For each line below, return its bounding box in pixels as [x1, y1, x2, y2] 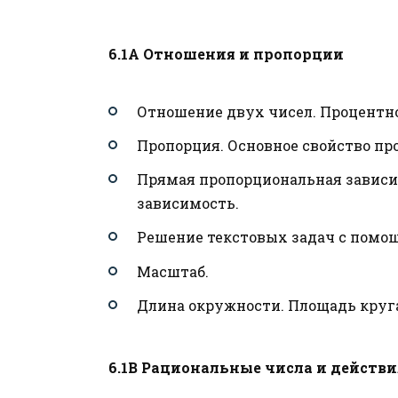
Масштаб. [137, 261, 209, 281]
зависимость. [137, 194, 239, 213]
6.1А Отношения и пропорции [108, 44, 344, 63]
